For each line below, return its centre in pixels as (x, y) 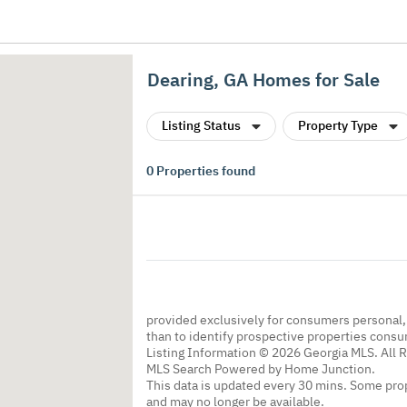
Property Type (338, 125)
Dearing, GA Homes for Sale (263, 79)
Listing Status (201, 125)
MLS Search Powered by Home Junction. (261, 368)
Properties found (204, 171)
